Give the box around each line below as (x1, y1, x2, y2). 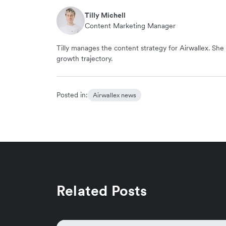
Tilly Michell (85, 10, 126, 20)
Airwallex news (93, 90, 136, 99)
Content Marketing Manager (85, 21, 176, 30)
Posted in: (56, 90, 88, 99)
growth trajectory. (56, 53, 112, 63)
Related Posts (56, 181, 147, 200)
